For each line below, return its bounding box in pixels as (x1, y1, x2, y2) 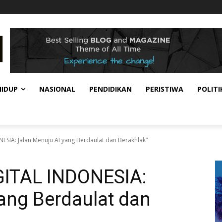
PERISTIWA (146, 84, 183, 94)
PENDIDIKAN (89, 84, 132, 94)
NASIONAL (39, 84, 75, 94)
